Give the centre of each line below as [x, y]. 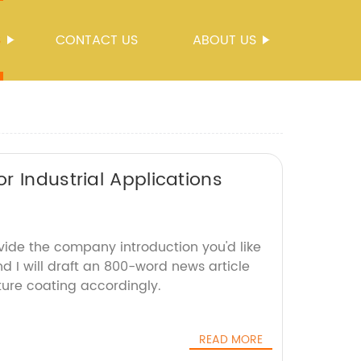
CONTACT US [97, 40]
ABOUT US [224, 40]
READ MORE [231, 340]
